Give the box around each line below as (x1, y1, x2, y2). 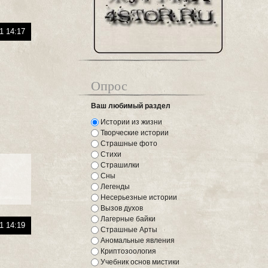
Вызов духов (99, 204, 144, 212)
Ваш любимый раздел (91, 102, 171, 110)
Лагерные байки (99, 215, 156, 223)
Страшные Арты (99, 226, 158, 234)
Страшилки (99, 161, 140, 169)
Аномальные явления (99, 236, 175, 245)
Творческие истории (99, 129, 169, 137)
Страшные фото (99, 139, 158, 148)
